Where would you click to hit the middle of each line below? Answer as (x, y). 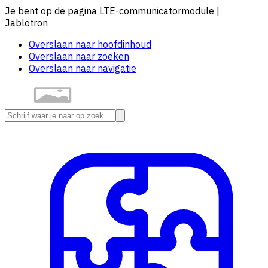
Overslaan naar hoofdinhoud (90, 44)
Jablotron (26, 23)
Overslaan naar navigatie (83, 68)
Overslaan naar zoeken (79, 56)
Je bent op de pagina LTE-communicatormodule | (112, 11)
